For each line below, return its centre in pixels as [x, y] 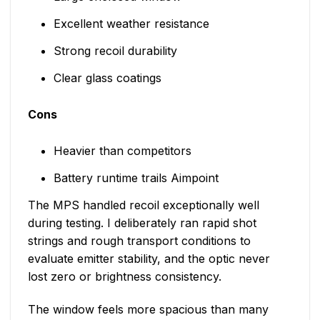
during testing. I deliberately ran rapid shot [142, 223]
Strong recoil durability [115, 51]
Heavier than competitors [122, 151]
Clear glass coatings [107, 78]
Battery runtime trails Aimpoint [136, 178]
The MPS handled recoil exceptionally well [144, 205]
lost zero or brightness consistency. [125, 277]
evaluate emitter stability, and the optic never [149, 259]
